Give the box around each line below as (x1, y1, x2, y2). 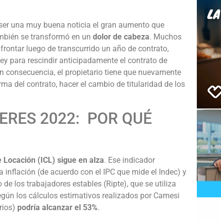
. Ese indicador (104, 155, 155, 165)
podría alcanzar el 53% (17, 203, 98, 213)
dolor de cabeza (93, 32, 149, 41)
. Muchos (149, 32, 182, 41)
